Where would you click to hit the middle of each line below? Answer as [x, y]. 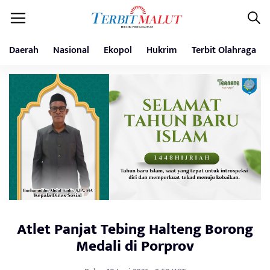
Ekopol [118, 50]
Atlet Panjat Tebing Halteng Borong [135, 229]
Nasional [71, 50]
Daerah [24, 50]
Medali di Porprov [135, 246]
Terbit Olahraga [224, 50]
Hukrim [162, 50]
